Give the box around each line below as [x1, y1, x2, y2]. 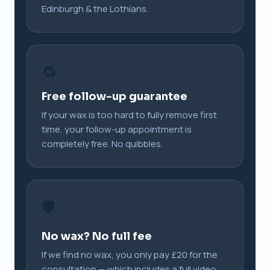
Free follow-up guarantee [42, 89, 187, 103]
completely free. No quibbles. [42, 137, 163, 150]
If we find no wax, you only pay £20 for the [42, 248, 218, 261]
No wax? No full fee [42, 229, 152, 243]
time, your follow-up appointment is [42, 122, 192, 136]
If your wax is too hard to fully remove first [42, 108, 217, 121]
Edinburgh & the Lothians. [42, 2, 148, 15]
